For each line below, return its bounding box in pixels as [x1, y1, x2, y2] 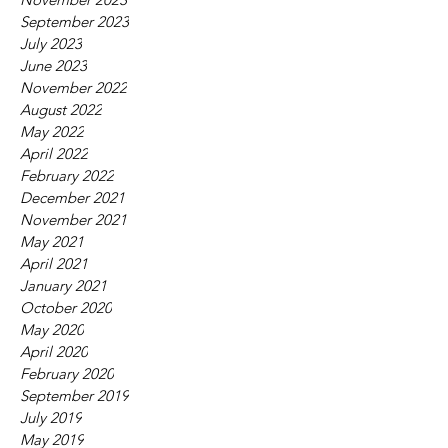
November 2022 [20, 78, 127, 97]
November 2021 [20, 210, 127, 229]
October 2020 [20, 298, 112, 317]
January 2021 [20, 276, 107, 295]
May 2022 [20, 122, 84, 141]
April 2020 [20, 342, 88, 361]
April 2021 [20, 254, 88, 273]
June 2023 [20, 56, 87, 75]
